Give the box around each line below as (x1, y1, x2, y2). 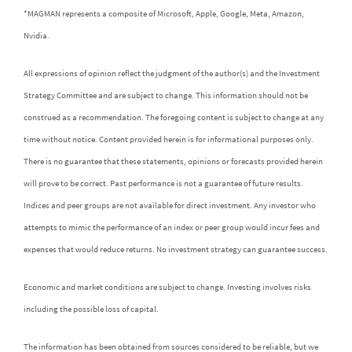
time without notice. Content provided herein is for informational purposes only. (24, 133, 313, 145)
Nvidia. (24, 29, 49, 41)
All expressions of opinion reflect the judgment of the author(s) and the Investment (24, 67, 320, 79)
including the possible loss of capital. (24, 302, 159, 314)
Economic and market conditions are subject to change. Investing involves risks (24, 280, 311, 292)
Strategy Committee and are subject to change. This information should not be (24, 89, 308, 101)
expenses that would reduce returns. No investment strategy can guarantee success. (24, 243, 328, 255)
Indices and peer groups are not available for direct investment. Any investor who (24, 199, 316, 211)
